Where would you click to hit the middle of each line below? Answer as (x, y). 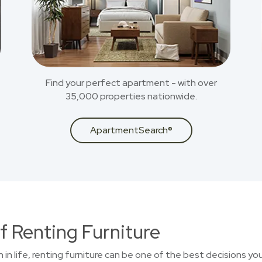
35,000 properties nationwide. (131, 96)
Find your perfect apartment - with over (131, 83)
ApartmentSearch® (131, 130)
